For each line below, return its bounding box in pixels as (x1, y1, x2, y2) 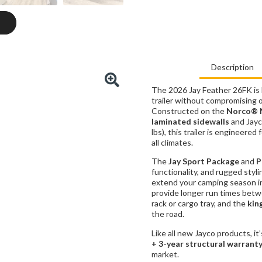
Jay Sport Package (168, 156, 239, 167)
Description (211, 61, 254, 72)
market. (151, 249, 179, 259)
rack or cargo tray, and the (151, 198, 247, 209)
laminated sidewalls (151, 116, 229, 126)
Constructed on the (151, 105, 226, 116)
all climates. (151, 137, 193, 147)
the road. (151, 209, 184, 219)
